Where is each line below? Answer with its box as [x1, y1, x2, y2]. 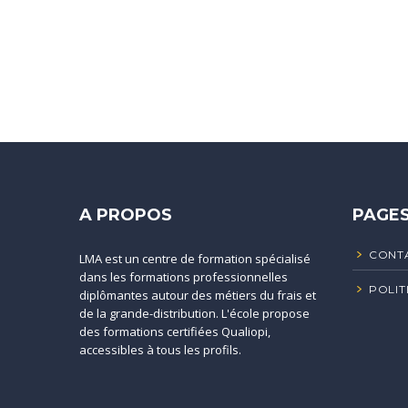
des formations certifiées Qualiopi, [79, 323, 270, 340]
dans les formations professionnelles [79, 269, 288, 285]
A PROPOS [79, 205, 172, 225]
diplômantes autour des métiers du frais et [79, 287, 316, 303]
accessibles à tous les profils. [79, 342, 241, 358]
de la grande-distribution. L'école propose [79, 305, 310, 321]
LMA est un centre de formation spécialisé [79, 250, 311, 267]
